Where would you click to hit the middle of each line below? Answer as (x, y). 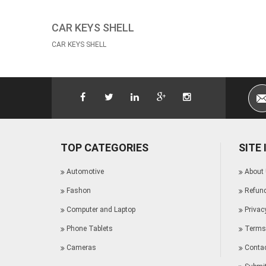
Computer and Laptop (101, 209)
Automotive (85, 171)
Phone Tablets (90, 228)
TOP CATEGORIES (104, 147)
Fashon (79, 190)
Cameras (81, 247)
